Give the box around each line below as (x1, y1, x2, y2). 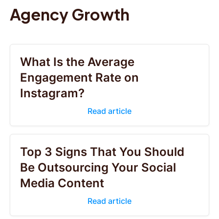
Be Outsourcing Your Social (20, 160, 176, 175)
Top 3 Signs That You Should (20, 145, 184, 159)
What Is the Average (20, 55, 134, 69)
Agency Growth (10, 4, 130, 24)
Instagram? (20, 86, 85, 100)
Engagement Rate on (20, 70, 139, 85)
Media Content (20, 176, 104, 190)
